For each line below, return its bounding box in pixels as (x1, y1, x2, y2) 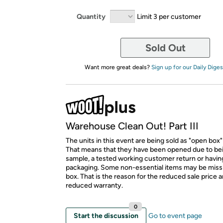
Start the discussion (74, 212, 138, 220)
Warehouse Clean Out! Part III (66, 120, 199, 132)
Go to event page (148, 212, 202, 220)
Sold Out (145, 42, 186, 54)
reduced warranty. (66, 181, 123, 190)
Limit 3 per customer (137, 12, 201, 21)
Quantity (77, 12, 106, 21)
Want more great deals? (84, 64, 151, 71)
